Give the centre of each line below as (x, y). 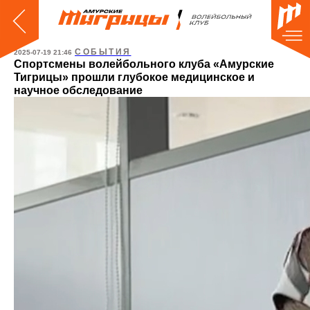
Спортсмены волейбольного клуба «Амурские (144, 64)
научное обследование (78, 90)
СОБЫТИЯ (103, 52)
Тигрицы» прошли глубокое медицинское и (134, 77)
